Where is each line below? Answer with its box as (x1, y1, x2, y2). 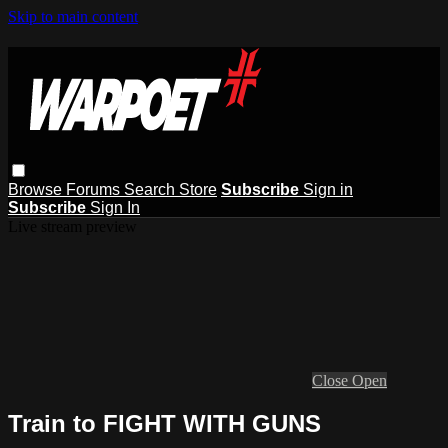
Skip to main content (8, 8, 138, 25)
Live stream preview (8, 217, 137, 235)
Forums (66, 180, 124, 198)
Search (124, 180, 179, 198)
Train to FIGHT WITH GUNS (8, 409, 321, 437)
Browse (8, 180, 66, 198)
